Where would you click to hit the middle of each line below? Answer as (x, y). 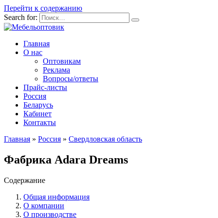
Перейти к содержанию (43, 8)
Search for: (21, 17)
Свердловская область (105, 139)
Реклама (56, 70)
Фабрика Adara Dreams (66, 159)
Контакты (40, 122)
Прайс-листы (45, 87)
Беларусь (38, 105)
